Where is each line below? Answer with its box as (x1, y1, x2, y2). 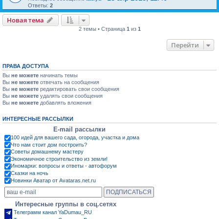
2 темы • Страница (78, 26, 127, 32)
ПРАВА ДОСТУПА (2, 63, 49, 69)
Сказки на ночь (11, 170, 48, 176)
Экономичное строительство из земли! (11, 155, 108, 162)
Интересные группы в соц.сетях (15, 200, 116, 208)
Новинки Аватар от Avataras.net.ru (11, 177, 96, 183)
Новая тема (7, 16, 44, 24)
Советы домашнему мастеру (11, 149, 84, 155)
